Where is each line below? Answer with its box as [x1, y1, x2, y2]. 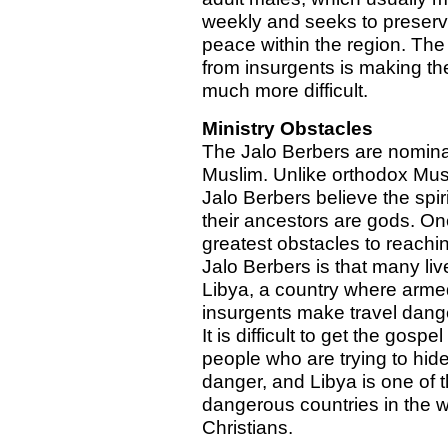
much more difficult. [201, 80, 368, 101]
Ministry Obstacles [201, 118, 373, 139]
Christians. [201, 417, 293, 438]
